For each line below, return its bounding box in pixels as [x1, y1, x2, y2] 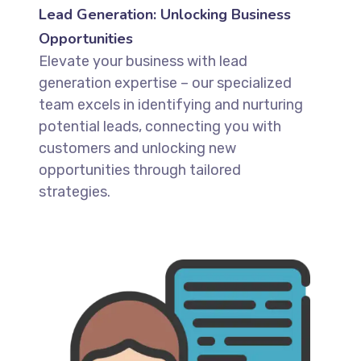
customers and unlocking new [38, 139, 236, 157]
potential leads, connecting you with [38, 117, 281, 135]
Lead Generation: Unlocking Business [38, 4, 291, 24]
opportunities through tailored [38, 160, 241, 179]
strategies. [38, 182, 110, 201]
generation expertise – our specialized [38, 73, 292, 92]
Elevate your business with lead [38, 52, 247, 70]
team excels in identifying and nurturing [38, 95, 303, 114]
